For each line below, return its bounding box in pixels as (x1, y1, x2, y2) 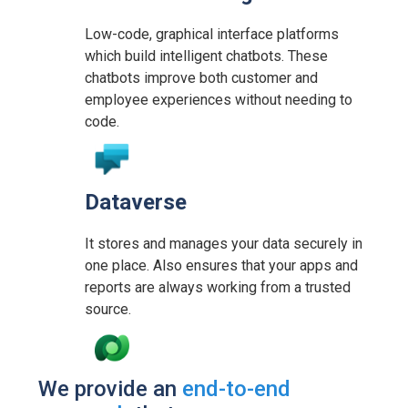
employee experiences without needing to (85, 90, 353, 108)
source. (85, 300, 132, 318)
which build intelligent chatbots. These (85, 46, 329, 65)
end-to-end (182, 375, 291, 402)
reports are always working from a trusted (85, 278, 352, 296)
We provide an (38, 375, 183, 402)
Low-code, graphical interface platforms (85, 25, 340, 43)
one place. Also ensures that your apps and (85, 256, 359, 274)
